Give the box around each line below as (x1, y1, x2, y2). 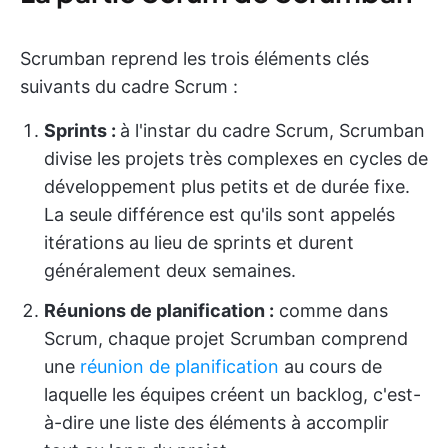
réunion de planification (80, 355, 279, 377)
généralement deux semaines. (44, 259, 296, 281)
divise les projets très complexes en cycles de (44, 147, 428, 169)
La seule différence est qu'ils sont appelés (44, 203, 395, 225)
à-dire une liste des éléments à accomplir (44, 411, 389, 433)
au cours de (279, 355, 382, 377)
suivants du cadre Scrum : (20, 75, 238, 97)
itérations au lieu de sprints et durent (44, 231, 354, 253)
